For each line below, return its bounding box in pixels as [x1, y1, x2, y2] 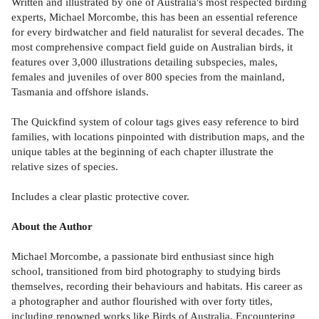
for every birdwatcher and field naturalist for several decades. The [11, 25, 304, 38]
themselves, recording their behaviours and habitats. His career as [11, 279, 303, 292]
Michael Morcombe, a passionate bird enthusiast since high [11, 249, 274, 262]
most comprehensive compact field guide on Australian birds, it [11, 40, 293, 53]
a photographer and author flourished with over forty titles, [11, 294, 273, 307]
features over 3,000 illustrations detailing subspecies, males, [11, 55, 278, 68]
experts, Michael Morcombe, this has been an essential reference [11, 10, 298, 23]
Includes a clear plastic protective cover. [11, 189, 189, 202]
